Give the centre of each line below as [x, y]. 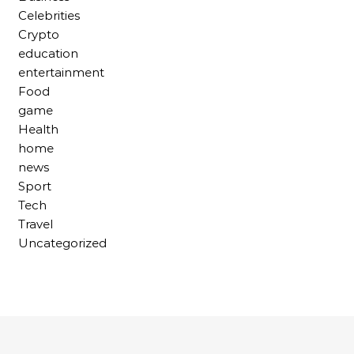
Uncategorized [62, 243]
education [48, 54]
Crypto [39, 35]
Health [38, 130]
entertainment [61, 73]
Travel [36, 224]
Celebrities [49, 16]
